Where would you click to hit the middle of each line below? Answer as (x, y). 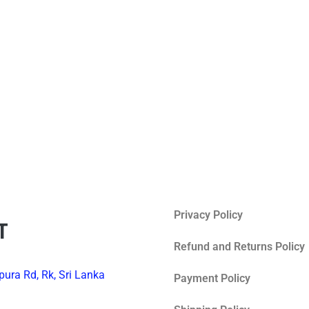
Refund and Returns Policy (240, 247)
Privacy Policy (209, 215)
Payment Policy (212, 279)
